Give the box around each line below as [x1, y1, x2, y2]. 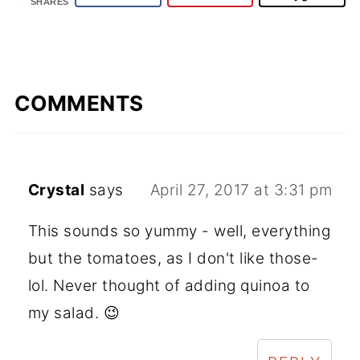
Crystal [27, 180, 85, 199]
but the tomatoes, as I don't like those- [27, 248, 319, 268]
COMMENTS [14, 90, 144, 116]
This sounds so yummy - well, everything [27, 221, 331, 240]
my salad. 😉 [27, 303, 121, 322]
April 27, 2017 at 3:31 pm [149, 180, 333, 199]
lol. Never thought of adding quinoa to [27, 276, 310, 295]
